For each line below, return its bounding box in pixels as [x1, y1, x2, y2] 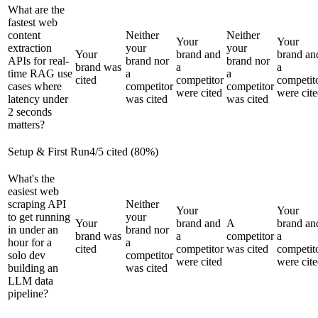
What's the [8, 172, 55, 185]
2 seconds [8, 105, 52, 118]
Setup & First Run [8, 145, 89, 158]
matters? [8, 118, 45, 131]
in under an [8, 223, 58, 236]
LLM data [8, 274, 53, 287]
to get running [8, 210, 70, 223]
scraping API [8, 197, 66, 210]
